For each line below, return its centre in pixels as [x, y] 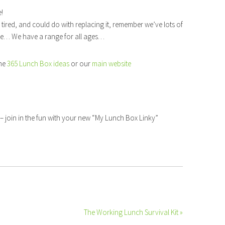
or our [80, 64]
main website [111, 64]
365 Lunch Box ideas [38, 64]
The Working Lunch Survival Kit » [133, 212]
